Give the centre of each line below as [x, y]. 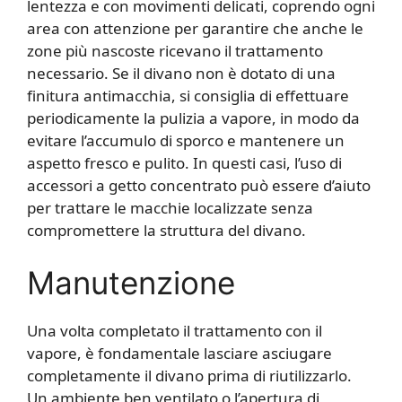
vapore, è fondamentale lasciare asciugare [179, 354]
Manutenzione [131, 283]
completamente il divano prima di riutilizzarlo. [189, 376]
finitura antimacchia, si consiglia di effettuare [188, 95]
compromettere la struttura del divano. [166, 230]
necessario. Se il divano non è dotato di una [181, 73]
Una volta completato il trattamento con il [175, 331]
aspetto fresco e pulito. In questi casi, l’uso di [184, 162]
